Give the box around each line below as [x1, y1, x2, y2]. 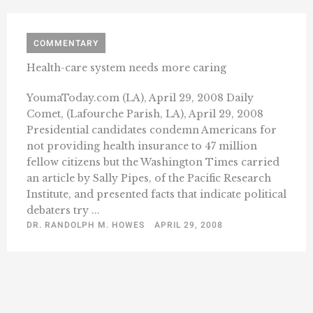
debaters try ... [27, 203, 100, 217]
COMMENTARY [34, 36, 99, 50]
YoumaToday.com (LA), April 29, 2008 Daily [27, 91, 254, 104]
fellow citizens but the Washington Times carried [27, 155, 279, 168]
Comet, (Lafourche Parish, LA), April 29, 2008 [27, 107, 263, 120]
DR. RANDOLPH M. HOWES [27, 218, 145, 231]
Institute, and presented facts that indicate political [27, 187, 286, 201]
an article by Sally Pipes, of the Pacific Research [27, 171, 271, 184]
